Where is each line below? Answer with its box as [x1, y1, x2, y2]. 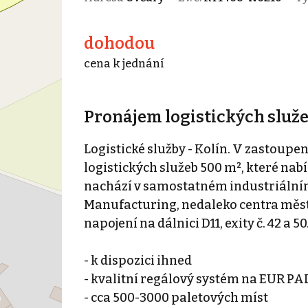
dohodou [83, 33, 155, 53]
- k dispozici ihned [83, 252, 192, 268]
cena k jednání [83, 56, 164, 70]
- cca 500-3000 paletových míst [83, 289, 268, 305]
